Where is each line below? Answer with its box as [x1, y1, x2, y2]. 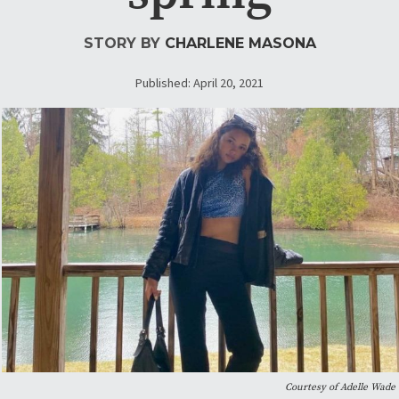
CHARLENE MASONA [164, 35, 316, 53]
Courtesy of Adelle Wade [285, 380, 395, 395]
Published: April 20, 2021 [135, 74, 264, 94]
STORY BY [83, 35, 165, 53]
